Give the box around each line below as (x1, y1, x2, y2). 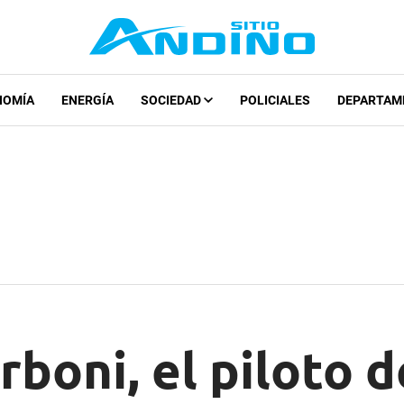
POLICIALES (239, 93, 310, 108)
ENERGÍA (60, 93, 114, 108)
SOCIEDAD (140, 93, 204, 108)
